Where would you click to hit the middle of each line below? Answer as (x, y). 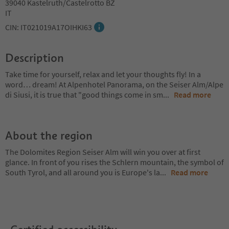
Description (35, 58)
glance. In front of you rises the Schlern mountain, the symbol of (114, 162)
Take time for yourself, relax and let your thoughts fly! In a (103, 74)
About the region (49, 135)
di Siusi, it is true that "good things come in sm (84, 95)
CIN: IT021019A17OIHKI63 (49, 27)
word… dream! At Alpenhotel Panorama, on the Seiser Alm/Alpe (114, 84)
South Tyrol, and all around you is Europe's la (83, 172)
